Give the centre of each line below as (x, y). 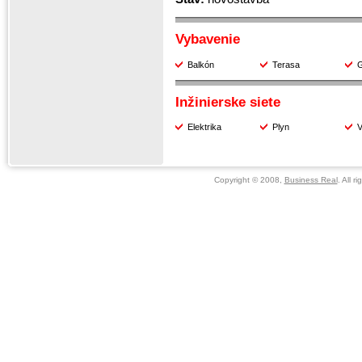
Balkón (201, 64)
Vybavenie (208, 40)
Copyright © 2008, (249, 179)
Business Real (311, 179)
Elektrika (204, 127)
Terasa (286, 64)
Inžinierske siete (228, 103)
